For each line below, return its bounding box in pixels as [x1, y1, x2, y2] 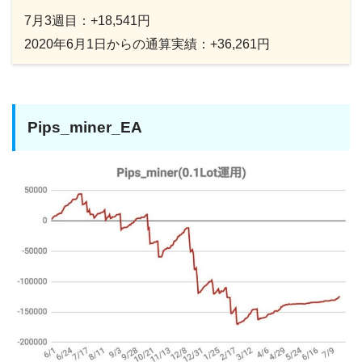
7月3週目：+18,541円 [24, 13, 150, 27]
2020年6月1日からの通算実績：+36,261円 [24, 36, 270, 51]
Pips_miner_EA [27, 118, 142, 136]
